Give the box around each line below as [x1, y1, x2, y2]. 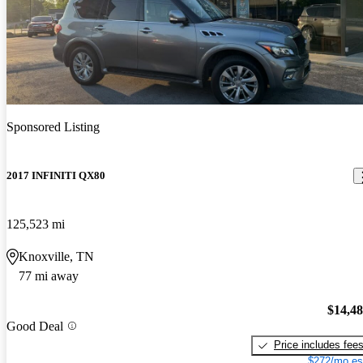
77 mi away [19, 268, 79, 283]
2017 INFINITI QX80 [6, 169, 105, 182]
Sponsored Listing [6, 120, 100, 135]
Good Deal [6, 318, 63, 333]
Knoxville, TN [19, 249, 94, 263]
